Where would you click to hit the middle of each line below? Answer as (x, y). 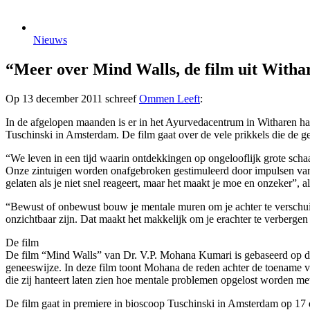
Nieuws (50, 40)
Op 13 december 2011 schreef (72, 99)
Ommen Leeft (170, 99)
